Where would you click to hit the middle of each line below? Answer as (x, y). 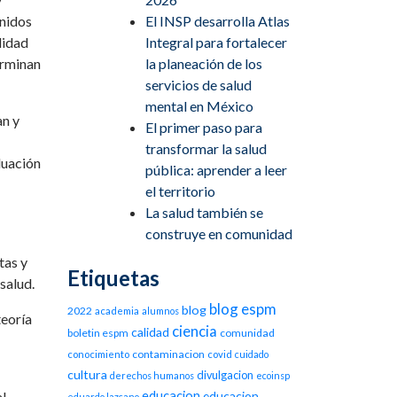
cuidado (252, 354)
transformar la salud (206, 148)
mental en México (199, 106)
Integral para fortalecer (216, 42)
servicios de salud (198, 85)
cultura (87, 374)
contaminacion (168, 354)
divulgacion (225, 375)
